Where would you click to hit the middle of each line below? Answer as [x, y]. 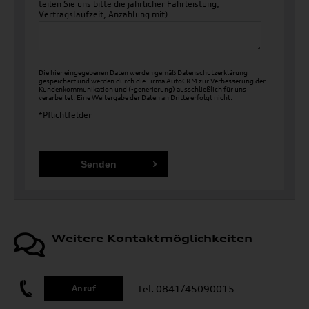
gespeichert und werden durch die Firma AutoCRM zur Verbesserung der [152, 81]
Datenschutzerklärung [212, 72]
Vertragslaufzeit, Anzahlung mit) [103, 14]
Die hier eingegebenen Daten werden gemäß [108, 72]
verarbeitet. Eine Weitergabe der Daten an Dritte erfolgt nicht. [136, 97]
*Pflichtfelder [65, 115]
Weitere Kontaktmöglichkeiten [152, 238]
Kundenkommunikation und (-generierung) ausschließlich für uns [142, 89]
